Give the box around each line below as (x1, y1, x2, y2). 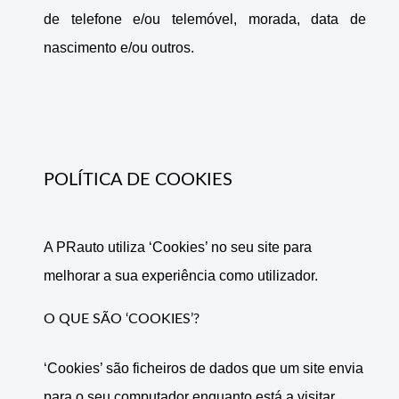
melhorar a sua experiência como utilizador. (44, 268, 318, 284)
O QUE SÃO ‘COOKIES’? (44, 312, 199, 327)
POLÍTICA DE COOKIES (44, 171, 232, 190)
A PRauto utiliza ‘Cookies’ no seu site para (44, 240, 312, 256)
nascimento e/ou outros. (44, 40, 194, 56)
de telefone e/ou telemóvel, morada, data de (44, 12, 366, 28)
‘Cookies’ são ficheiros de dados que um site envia (44, 361, 363, 377)
